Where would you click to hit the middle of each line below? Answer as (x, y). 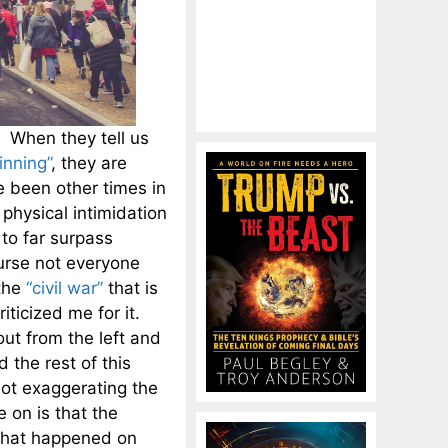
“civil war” (64, 287)
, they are (89, 162)
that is (130, 287)
